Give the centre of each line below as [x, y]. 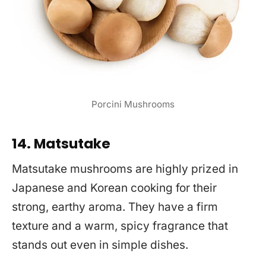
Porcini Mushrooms [133, 104]
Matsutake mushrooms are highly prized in [125, 169]
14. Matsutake [61, 143]
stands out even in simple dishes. [100, 245]
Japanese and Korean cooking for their [114, 188]
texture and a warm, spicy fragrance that [120, 226]
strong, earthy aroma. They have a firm [115, 207]
